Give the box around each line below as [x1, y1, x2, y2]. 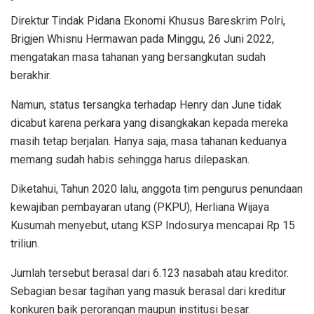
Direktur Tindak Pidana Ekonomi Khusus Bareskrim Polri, [11, 13, 285, 27]
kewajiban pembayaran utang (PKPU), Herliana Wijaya [11, 200, 269, 214]
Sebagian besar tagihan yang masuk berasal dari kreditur [11, 284, 286, 298]
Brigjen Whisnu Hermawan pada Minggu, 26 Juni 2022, [11, 32, 274, 46]
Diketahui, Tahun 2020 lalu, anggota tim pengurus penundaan [11, 182, 303, 196]
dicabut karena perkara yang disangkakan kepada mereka [11, 116, 288, 130]
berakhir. [11, 68, 51, 82]
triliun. [11, 236, 39, 250]
